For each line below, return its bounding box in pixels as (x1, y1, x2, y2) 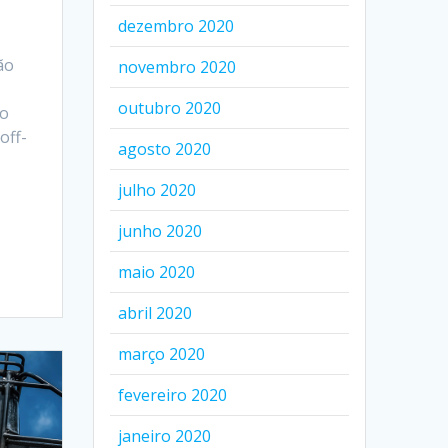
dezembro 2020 (118, 15, 235, 37)
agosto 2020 (118, 138, 212, 160)
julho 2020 (118, 179, 197, 201)
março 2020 (118, 343, 206, 365)
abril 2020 (118, 302, 193, 324)
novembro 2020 (118, 56, 237, 78)
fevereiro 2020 (118, 384, 228, 406)
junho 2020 (118, 220, 203, 242)
